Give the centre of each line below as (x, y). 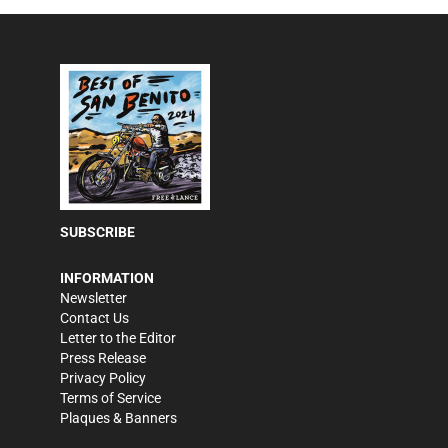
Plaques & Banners (118, 418)
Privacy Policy (103, 378)
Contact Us (94, 318)
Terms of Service (110, 398)
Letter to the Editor (118, 338)
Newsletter (93, 298)
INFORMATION (107, 278)
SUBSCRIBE (97, 232)
